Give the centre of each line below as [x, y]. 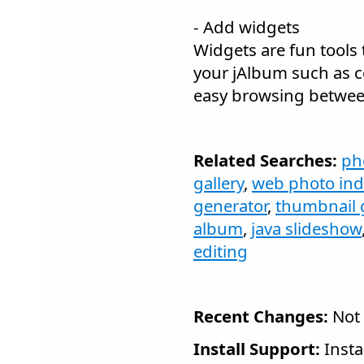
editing [221, 251]
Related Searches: [265, 160]
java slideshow [306, 228]
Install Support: [257, 349]
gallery [219, 183]
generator [230, 206]
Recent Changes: [261, 316]
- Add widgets [247, 27]
